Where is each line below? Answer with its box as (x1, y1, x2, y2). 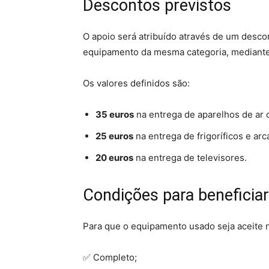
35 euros (95, 109, 134, 120)
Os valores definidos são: (83, 77, 190, 89)
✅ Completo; (83, 252, 137, 263)
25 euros (95, 130, 133, 142)
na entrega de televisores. (133, 152, 247, 163)
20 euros (95, 152, 133, 163)
